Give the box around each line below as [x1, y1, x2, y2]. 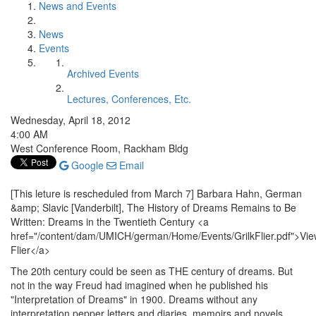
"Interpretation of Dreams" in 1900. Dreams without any [11, 292, 257, 306]
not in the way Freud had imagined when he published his [11, 278, 268, 292]
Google [68, 158, 104, 172]
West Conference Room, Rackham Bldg [11, 141, 188, 155]
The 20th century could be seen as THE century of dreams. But [11, 264, 293, 278]
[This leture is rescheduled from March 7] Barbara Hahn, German [11, 186, 302, 200]
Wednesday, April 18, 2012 [11, 113, 130, 127]
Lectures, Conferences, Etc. [67, 92, 191, 106]
